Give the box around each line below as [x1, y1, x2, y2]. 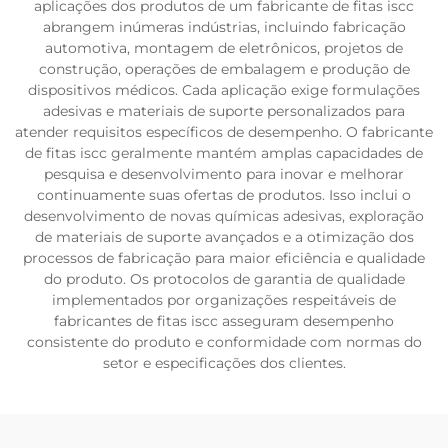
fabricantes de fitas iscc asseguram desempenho [54, 312, 394, 330]
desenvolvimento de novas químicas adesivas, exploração [24, 207, 424, 225]
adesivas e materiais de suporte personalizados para [43, 102, 405, 120]
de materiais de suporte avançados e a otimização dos [34, 228, 414, 246]
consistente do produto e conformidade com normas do [26, 333, 422, 351]
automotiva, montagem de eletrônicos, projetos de [45, 39, 403, 57]
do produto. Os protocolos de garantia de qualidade [43, 270, 405, 288]
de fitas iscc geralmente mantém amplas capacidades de [25, 144, 423, 162]
